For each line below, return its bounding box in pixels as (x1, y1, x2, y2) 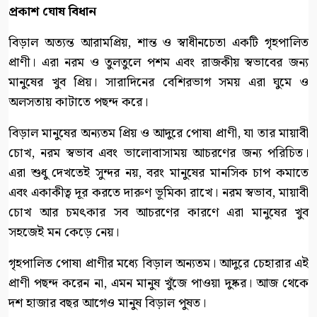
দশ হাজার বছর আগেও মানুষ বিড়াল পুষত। (8, 292, 206, 313)
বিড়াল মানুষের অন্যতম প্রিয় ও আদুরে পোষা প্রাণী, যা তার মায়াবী (8, 122, 309, 144)
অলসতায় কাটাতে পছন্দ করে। (8, 91, 148, 113)
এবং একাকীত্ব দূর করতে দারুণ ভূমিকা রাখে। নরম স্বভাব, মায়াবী (8, 182, 309, 203)
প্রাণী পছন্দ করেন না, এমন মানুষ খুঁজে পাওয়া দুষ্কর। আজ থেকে (8, 272, 309, 294)
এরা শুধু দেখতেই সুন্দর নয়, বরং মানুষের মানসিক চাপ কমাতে (8, 162, 309, 183)
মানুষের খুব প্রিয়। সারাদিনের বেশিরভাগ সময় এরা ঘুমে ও (8, 71, 309, 93)
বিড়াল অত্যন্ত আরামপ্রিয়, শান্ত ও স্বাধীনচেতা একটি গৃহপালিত (8, 32, 309, 53)
